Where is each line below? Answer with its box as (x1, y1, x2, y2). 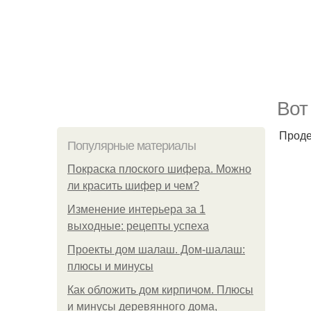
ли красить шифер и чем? (67, 180, 199, 192)
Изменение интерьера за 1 (67, 203, 205, 215)
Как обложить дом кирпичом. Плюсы (67, 284, 253, 296)
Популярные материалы (67, 139, 196, 153)
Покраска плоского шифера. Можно (67, 163, 251, 175)
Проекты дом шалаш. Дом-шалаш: (67, 244, 245, 255)
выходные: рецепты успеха (67, 220, 209, 232)
